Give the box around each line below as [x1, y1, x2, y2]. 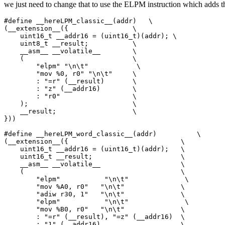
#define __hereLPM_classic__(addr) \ [4, 17, 153, 25]
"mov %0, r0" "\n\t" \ [4, 69, 137, 77]
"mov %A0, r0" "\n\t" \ [4, 182, 185, 190]
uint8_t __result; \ [4, 39, 137, 47]
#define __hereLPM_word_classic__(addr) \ [4, 130, 201, 138]
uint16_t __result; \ [4, 152, 185, 160]
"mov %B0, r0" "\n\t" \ [4, 205, 185, 213]
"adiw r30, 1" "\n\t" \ [4, 190, 185, 198]
